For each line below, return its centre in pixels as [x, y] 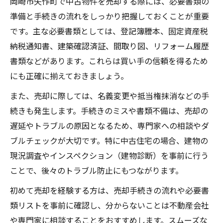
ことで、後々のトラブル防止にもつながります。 [97, 170]
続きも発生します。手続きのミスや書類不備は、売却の [109, 111]
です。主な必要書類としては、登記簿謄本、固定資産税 [109, 31]
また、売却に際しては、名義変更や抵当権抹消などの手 [110, 96]
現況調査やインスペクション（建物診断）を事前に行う [109, 156]
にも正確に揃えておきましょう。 [69, 76]
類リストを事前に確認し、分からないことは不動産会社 [110, 205]
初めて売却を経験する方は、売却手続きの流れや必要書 [110, 190]
